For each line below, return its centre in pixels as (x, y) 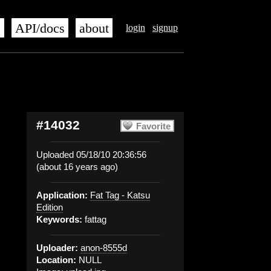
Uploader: (57, 248)
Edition (50, 207)
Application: (62, 195)
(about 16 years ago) (77, 167)
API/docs (40, 28)
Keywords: (59, 219)
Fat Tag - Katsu (120, 195)
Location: (56, 260)
